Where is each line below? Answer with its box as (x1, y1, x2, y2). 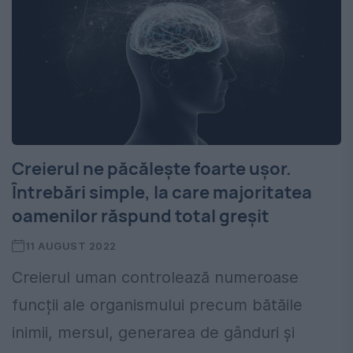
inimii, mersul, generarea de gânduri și (12, 323, 295, 343)
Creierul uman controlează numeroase (12, 268, 299, 288)
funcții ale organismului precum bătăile (12, 295, 303, 315)
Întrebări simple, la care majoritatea (12, 180, 312, 205)
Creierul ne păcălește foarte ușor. (12, 157, 292, 181)
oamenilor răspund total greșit (12, 204, 269, 229)
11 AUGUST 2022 (24, 240, 117, 253)
